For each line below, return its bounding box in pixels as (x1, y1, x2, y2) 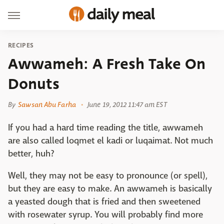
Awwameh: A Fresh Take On (8, 53, 205, 75)
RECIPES (8, 40, 34, 50)
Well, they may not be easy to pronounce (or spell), (8, 170, 207, 181)
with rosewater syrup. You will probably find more (8, 209, 203, 220)
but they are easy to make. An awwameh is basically (8, 183, 212, 194)
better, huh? (8, 148, 54, 159)
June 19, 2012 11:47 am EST (87, 100, 167, 109)
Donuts (8, 73, 59, 95)
